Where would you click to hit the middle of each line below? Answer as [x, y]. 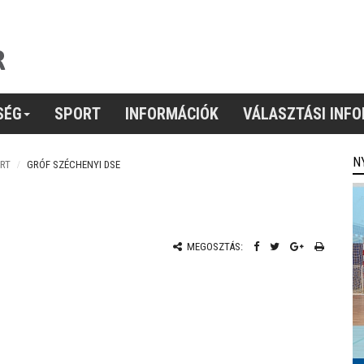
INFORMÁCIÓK [172, 113]
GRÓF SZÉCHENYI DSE [74, 165]
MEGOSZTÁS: [213, 247]
